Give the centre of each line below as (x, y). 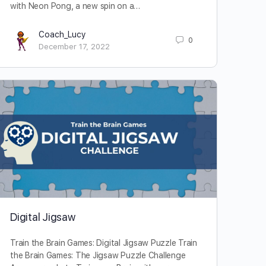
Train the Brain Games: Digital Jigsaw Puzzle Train (104, 243)
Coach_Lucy (62, 34)
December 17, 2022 (74, 46)
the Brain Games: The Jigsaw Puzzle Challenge (98, 256)
